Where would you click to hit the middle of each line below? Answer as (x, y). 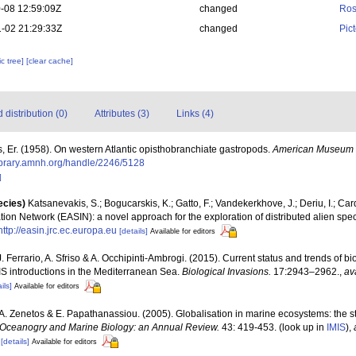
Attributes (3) (122, 114)
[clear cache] (50, 61)
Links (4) (195, 114)
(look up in (302, 327)
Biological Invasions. (226, 272)
